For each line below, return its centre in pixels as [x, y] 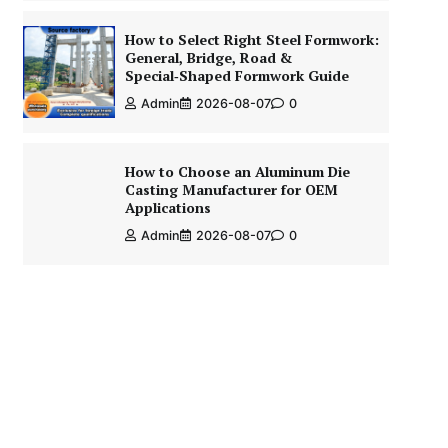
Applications [167, 207]
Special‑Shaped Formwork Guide [236, 75]
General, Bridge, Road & [208, 57]
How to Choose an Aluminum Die [237, 171]
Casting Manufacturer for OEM [231, 189]
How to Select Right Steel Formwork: [251, 39]
